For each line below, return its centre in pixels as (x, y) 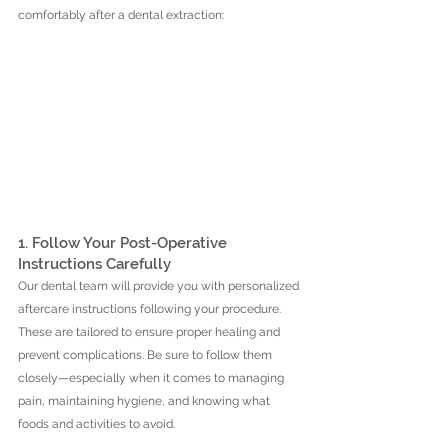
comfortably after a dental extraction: (121, 15)
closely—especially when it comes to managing (152, 377)
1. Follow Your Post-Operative (124, 242)
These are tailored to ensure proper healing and (150, 331)
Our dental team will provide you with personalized (160, 285)
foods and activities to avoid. (96, 423)
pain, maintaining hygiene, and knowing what (145, 400)
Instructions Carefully (94, 263)
